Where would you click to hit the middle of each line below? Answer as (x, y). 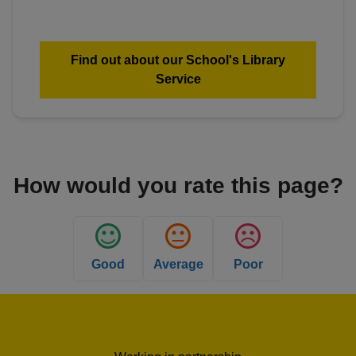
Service (178, 79)
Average (178, 264)
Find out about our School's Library (178, 60)
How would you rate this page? (178, 185)
